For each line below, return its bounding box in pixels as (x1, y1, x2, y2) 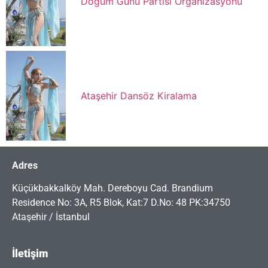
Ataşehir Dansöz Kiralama (81, 89, 197, 102)
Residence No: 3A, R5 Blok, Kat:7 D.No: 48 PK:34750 (12, 197, 230, 209)
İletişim (12, 246, 48, 260)
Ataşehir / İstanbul (12, 211, 90, 223)
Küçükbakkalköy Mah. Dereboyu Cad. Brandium (12, 182, 213, 194)
